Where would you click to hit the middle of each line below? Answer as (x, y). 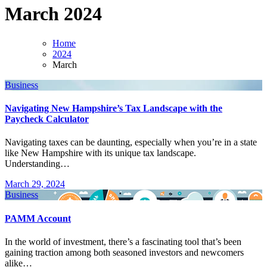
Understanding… (37, 164)
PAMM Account (38, 218)
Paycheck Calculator (47, 119)
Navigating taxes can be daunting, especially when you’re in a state (8, 142)
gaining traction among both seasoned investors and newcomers (124, 252)
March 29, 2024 (35, 184)
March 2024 (53, 14)
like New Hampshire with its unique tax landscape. (100, 153)
